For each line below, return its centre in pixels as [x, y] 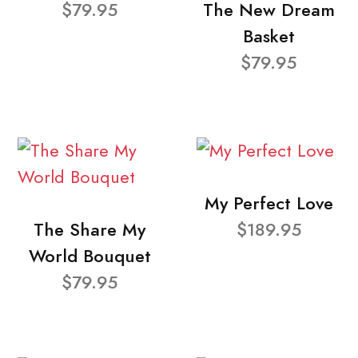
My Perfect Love [268, 203]
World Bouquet [89, 256]
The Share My [89, 229]
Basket [268, 36]
